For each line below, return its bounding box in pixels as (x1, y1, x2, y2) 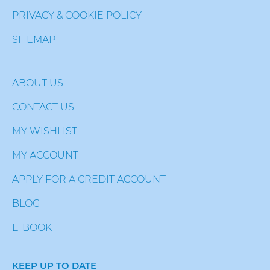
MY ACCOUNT (12, 149, 78, 161)
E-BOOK (12, 222, 52, 233)
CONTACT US (12, 101, 74, 113)
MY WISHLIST (12, 125, 77, 137)
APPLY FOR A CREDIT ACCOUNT (12, 174, 166, 185)
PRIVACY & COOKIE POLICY (12, 10, 142, 21)
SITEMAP (12, 34, 55, 45)
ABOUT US (12, 77, 63, 89)
